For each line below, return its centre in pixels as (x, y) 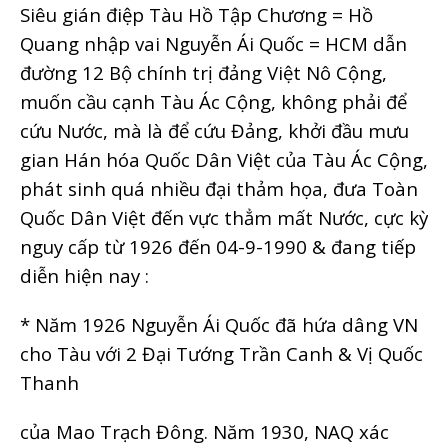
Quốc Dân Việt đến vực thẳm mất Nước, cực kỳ (224, 217)
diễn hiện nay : (84, 275)
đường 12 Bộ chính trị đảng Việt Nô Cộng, (203, 72)
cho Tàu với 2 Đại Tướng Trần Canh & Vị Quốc (221, 353)
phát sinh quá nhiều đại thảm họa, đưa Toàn (219, 188)
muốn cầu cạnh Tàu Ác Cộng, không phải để (213, 101)
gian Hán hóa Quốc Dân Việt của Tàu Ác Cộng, (224, 159)
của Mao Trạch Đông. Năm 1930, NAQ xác (204, 431)
